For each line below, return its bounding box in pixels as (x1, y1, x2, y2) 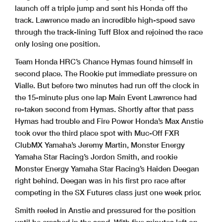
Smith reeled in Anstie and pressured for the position (15, 206, 196, 215)
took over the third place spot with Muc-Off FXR (15, 128, 179, 138)
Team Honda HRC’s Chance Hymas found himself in (15, 57, 193, 66)
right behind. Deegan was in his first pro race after (15, 176, 186, 185)
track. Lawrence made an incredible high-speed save (15, 15, 195, 25)
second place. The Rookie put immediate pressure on (15, 69, 197, 78)
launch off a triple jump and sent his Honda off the (15, 3, 187, 13)
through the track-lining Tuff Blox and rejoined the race (15, 27, 203, 37)
